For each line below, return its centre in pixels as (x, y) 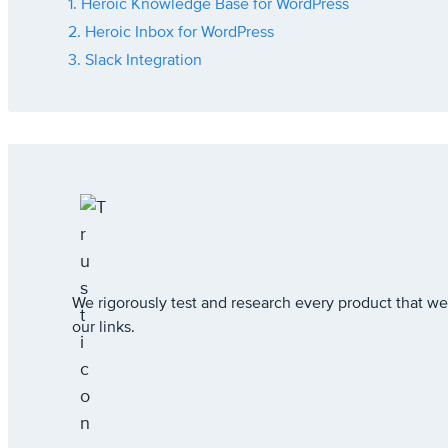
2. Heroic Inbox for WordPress (171, 31)
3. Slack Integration (135, 59)
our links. (103, 327)
